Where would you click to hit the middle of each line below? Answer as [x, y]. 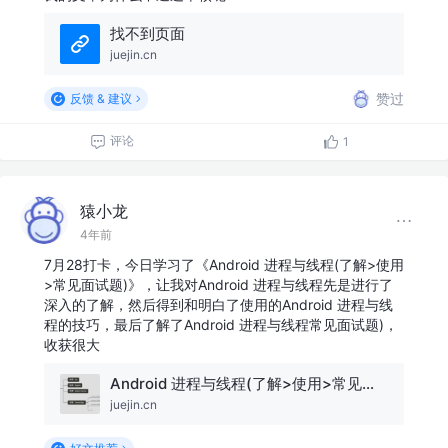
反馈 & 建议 [100, 98]
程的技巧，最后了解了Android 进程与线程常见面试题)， [221, 324]
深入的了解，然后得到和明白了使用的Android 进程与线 [218, 304]
